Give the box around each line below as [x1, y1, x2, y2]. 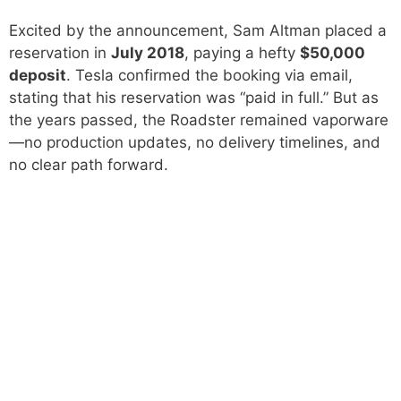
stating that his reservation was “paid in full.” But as [9, 89, 379, 107]
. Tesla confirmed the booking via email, [66, 66, 353, 85]
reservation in [9, 44, 111, 63]
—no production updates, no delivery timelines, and [9, 133, 380, 152]
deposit [9, 66, 66, 85]
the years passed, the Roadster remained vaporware [9, 111, 388, 130]
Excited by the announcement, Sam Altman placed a [9, 21, 387, 40]
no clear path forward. [9, 156, 168, 175]
